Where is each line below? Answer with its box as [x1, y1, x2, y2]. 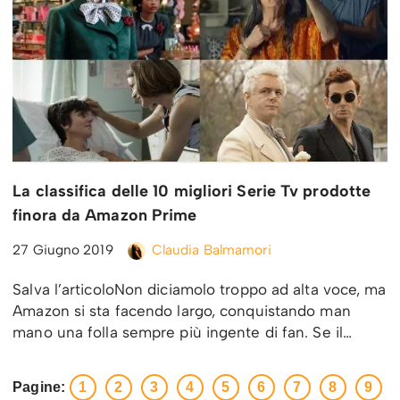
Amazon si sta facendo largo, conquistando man [12, 302, 351, 321]
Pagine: [12, 379, 65, 396]
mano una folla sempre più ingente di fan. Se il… [12, 323, 357, 342]
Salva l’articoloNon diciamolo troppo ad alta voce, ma [12, 280, 387, 299]
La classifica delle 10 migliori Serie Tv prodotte [12, 181, 371, 202]
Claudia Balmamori [151, 241, 272, 259]
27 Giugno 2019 [12, 241, 113, 259]
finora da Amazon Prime [12, 205, 197, 226]
